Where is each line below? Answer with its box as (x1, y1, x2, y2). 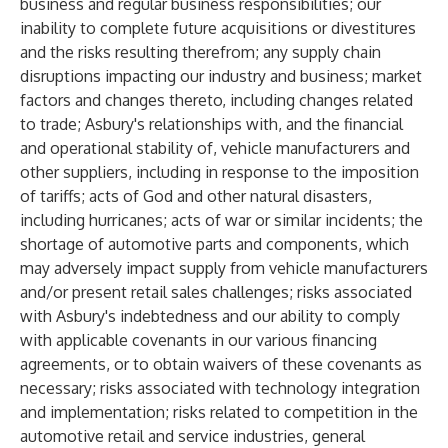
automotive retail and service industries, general (20, 426, 365, 446)
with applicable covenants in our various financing (20, 330, 377, 350)
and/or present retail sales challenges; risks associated (20, 282, 412, 302)
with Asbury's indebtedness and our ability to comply (20, 306, 400, 326)
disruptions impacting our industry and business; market (20, 66, 422, 86)
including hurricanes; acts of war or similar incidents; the (20, 210, 423, 230)
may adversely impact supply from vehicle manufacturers (20, 258, 428, 278)
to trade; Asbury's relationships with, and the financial (20, 114, 403, 134)
